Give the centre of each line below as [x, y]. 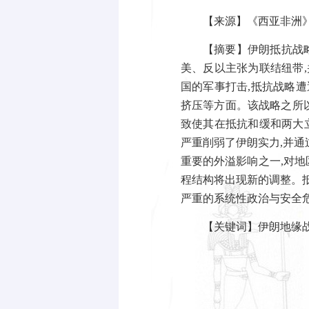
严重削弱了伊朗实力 [230, 142]
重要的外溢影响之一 [231, 161]
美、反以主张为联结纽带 [242, 68]
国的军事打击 [215, 87]
